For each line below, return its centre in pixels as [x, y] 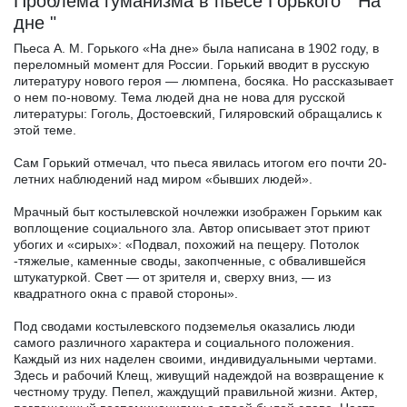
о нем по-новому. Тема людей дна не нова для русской [179, 97]
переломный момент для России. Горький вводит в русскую [192, 64]
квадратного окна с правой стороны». [126, 293]
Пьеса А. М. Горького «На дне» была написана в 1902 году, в [196, 48]
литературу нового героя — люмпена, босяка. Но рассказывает [203, 80]
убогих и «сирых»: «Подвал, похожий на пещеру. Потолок [186, 244]
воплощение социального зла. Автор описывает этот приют [192, 228]
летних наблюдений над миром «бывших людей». [163, 179]
